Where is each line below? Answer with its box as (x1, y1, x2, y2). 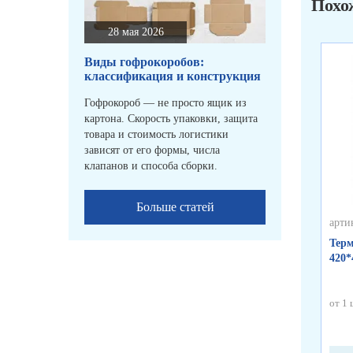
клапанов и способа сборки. (84, 160, 217, 173)
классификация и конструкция (84, 69, 261, 84)
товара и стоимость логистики (84, 128, 229, 141)
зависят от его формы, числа (84, 144, 220, 157)
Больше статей (136, 200, 214, 214)
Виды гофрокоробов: (84, 55, 204, 69)
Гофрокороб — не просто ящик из (84, 97, 247, 110)
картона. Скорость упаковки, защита (84, 113, 258, 125)
